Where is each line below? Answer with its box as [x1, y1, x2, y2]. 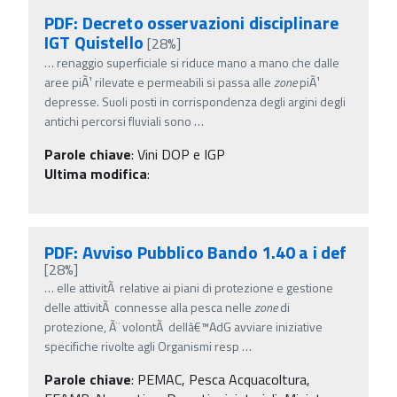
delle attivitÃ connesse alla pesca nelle [44, 297, 254, 316]
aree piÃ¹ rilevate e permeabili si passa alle [44, 72, 274, 91]
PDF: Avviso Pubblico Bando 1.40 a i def [44, 237, 347, 266]
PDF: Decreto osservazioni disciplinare [44, 8, 339, 36]
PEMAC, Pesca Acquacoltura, [137, 368, 310, 390]
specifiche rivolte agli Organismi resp [44, 336, 239, 355]
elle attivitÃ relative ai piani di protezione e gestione [57, 277, 333, 297]
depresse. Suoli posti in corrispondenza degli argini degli [44, 91, 346, 111]
